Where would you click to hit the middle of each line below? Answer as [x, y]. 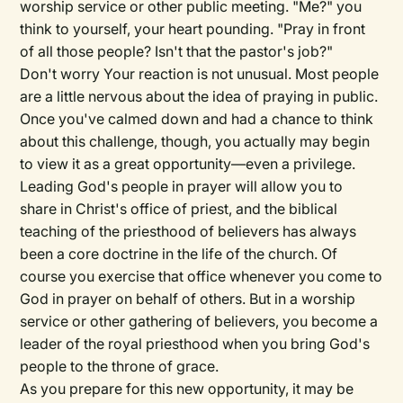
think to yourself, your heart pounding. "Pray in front [193, 29]
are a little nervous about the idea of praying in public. [199, 97]
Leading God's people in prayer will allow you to [182, 187]
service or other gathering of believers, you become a [199, 322]
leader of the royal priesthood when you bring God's [195, 344]
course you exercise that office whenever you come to [201, 277]
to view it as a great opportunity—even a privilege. [188, 164]
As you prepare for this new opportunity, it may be [187, 389]
